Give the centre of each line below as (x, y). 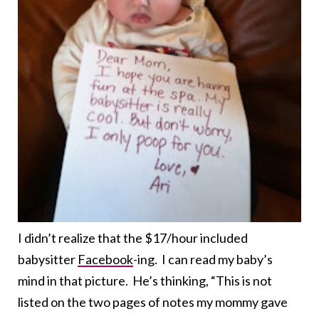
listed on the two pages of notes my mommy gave (153, 302)
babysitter (48, 259)
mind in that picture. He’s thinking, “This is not (145, 280)
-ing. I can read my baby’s (203, 259)
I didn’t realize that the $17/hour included (133, 237)
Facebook (105, 259)
